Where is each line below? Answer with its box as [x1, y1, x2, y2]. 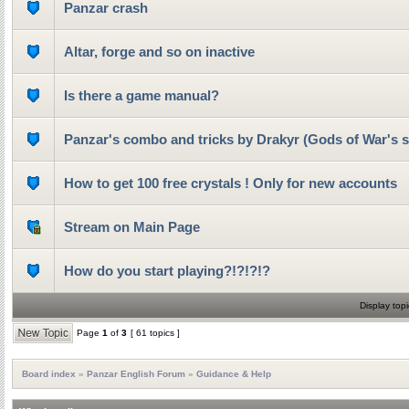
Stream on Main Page [64, 219, 200, 235]
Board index [22, 369, 76, 379]
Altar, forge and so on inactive [64, 44, 255, 59]
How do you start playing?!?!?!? [64, 263, 270, 278]
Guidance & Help [196, 369, 271, 379]
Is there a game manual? [64, 88, 219, 103]
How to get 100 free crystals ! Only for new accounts [64, 175, 397, 191]
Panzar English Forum [87, 369, 185, 379]
